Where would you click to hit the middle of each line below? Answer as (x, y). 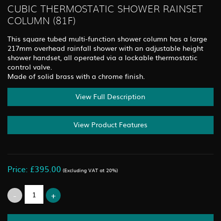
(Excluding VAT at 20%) (90, 170)
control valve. (30, 66)
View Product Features (110, 124)
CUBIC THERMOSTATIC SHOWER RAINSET (105, 10)
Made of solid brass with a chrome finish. (76, 76)
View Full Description (110, 96)
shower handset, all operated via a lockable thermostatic (102, 57)
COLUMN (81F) (42, 21)
